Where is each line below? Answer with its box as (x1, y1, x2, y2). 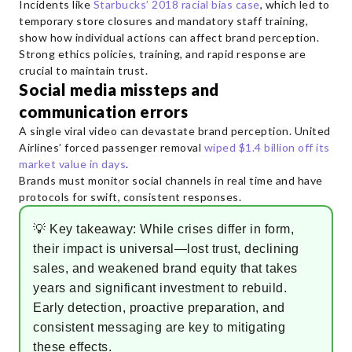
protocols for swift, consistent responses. (19, 190, 241, 204)
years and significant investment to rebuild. (33, 281, 287, 295)
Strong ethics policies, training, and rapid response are (19, 47, 306, 61)
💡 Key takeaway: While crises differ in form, (33, 222, 294, 236)
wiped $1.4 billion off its (203, 141, 330, 155)
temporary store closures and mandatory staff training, (19, 14, 308, 28)
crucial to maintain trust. (19, 64, 148, 78)
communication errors (19, 102, 188, 122)
